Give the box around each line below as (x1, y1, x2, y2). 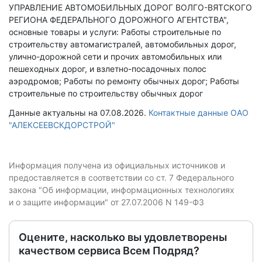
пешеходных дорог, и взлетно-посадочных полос (9, 64, 206, 74)
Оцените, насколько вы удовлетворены (19, 231, 227, 243)
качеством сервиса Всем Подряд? (19, 244, 199, 257)
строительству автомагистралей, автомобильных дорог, (9, 39, 236, 49)
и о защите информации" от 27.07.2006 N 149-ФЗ (9, 197, 204, 207)
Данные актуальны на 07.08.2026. (9, 108, 149, 118)
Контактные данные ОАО (149, 108, 249, 118)
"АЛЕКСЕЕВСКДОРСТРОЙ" (9, 120, 115, 130)
